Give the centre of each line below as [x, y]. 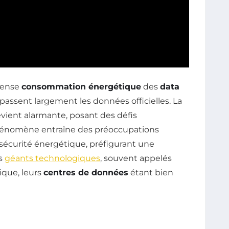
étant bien [151, 172]
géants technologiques [52, 158]
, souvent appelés [136, 158]
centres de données [86, 172]
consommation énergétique [81, 86]
